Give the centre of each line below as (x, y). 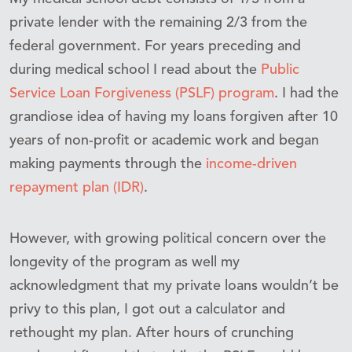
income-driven (251, 164)
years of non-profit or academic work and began (164, 140)
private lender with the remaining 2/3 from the (158, 22)
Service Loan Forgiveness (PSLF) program (142, 93)
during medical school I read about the (135, 70)
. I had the (306, 93)
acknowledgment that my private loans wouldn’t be (174, 286)
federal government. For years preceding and (155, 46)
